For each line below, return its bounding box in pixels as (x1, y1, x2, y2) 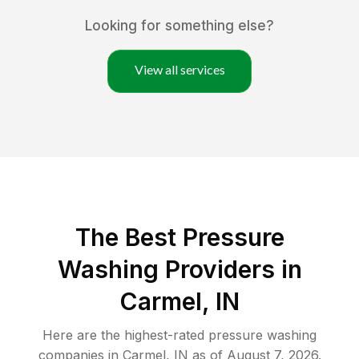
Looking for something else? (85, 18, 274, 34)
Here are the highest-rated (42, 327, 208, 344)
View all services (134, 62, 225, 78)
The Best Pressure (75, 223, 284, 252)
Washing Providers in (57, 255, 302, 284)
